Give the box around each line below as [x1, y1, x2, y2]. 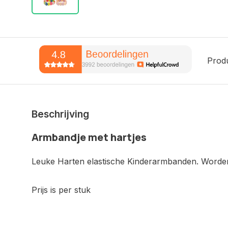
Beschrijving [32, 108, 89, 121]
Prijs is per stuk [32, 185, 91, 195]
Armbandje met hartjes [32, 130, 147, 145]
